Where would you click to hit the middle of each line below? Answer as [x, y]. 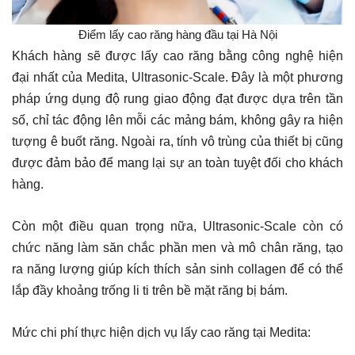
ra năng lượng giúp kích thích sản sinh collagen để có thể [177, 269]
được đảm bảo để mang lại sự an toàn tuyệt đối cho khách [177, 163]
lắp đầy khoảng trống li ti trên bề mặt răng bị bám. [150, 291]
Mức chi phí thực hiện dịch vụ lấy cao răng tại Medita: [161, 333]
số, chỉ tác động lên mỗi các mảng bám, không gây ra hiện [177, 120]
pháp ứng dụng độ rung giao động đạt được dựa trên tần [177, 99]
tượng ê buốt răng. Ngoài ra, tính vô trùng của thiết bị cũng [177, 142]
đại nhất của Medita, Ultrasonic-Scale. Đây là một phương [177, 78]
